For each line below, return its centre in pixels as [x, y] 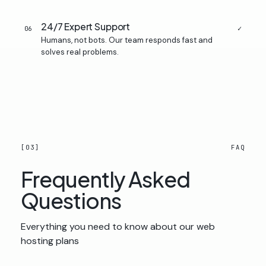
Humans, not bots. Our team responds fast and [127, 40]
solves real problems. [80, 52]
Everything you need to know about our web [118, 227]
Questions [71, 200]
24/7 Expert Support [86, 26]
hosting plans [50, 241]
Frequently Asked [105, 179]
